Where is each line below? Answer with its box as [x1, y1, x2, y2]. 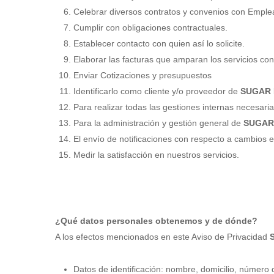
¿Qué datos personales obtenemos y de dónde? [55, 216, 257, 226]
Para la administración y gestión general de [73, 118, 243, 128]
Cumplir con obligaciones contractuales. [73, 23, 228, 32]
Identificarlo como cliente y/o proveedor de [73, 86, 240, 96]
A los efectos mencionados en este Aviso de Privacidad [55, 232, 270, 242]
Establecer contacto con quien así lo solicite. [73, 39, 245, 48]
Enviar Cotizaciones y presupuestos [73, 70, 212, 80]
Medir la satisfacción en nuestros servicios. [73, 150, 239, 160]
